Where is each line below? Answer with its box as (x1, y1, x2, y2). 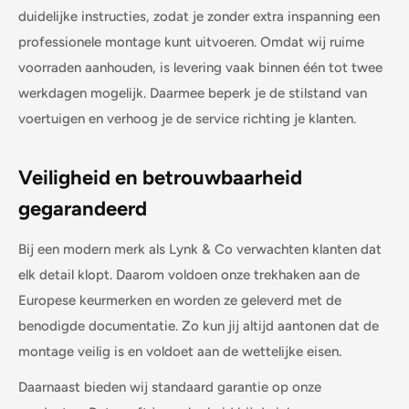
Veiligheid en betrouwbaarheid (18, 164, 302, 190)
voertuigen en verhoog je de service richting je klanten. (18, 110, 356, 127)
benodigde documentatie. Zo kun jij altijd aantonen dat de (18, 318, 379, 335)
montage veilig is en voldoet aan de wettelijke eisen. (18, 343, 341, 361)
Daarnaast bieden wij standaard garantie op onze (18, 378, 321, 395)
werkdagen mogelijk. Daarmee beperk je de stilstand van (18, 84, 367, 101)
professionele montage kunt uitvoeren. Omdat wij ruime (18, 33, 364, 50)
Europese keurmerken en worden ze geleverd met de (18, 292, 341, 309)
